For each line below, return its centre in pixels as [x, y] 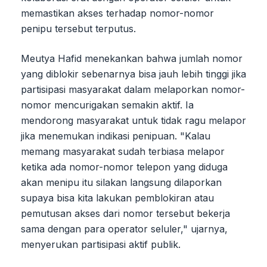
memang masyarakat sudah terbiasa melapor [123, 152]
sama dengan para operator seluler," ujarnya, [124, 229]
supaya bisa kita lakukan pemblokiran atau [117, 198]
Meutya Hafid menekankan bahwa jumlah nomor [132, 59]
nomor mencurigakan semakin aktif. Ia [107, 105]
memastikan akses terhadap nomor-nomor [117, 13]
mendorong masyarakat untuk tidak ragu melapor [133, 121]
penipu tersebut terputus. [78, 29]
